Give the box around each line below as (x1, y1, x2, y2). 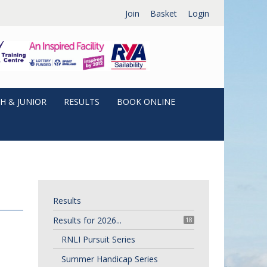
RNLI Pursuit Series (61, 234, 135, 245)
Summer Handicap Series (61, 253, 158, 265)
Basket (150, 7, 177, 19)
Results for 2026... (52, 214, 122, 226)
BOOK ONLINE (117, 95, 175, 107)
